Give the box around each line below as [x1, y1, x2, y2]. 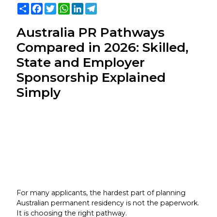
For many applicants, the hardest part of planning [16, 188, 186, 197]
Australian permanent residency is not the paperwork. [16, 198, 199, 207]
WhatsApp [69, 2, 107, 11]
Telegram [96, 2, 128, 11]
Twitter [56, 2, 80, 11]
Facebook [42, 2, 77, 11]
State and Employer [16, 55, 145, 71]
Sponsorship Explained [16, 70, 166, 86]
